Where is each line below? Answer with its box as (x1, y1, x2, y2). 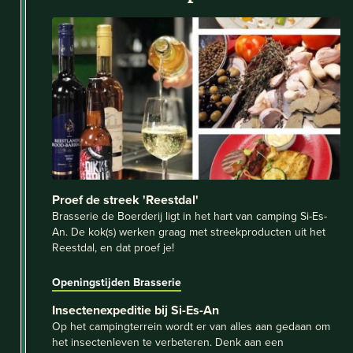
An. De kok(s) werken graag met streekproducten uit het (52, 223, 325, 240)
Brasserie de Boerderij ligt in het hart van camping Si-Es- (52, 207, 327, 224)
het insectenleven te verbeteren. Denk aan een (52, 333, 284, 350)
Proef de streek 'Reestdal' (52, 190, 199, 209)
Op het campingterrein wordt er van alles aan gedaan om (52, 318, 330, 334)
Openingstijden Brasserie (52, 273, 181, 290)
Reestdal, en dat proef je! (52, 239, 174, 255)
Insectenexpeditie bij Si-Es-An (52, 300, 219, 319)
